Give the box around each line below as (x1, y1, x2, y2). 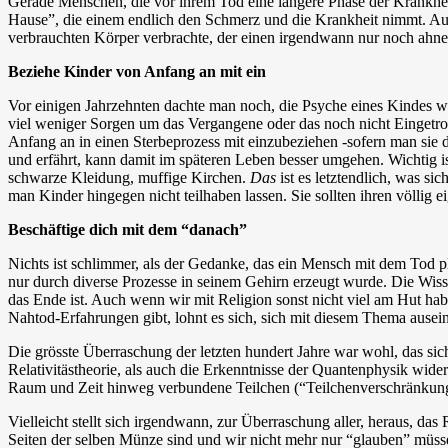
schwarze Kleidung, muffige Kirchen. (8, 168, 250, 186)
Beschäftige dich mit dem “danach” (8, 220, 247, 238)
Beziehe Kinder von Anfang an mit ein (8, 62, 266, 80)
